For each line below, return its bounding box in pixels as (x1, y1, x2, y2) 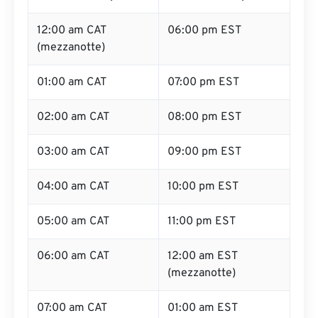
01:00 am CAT (37, 75, 106, 89)
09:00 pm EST (168, 145, 241, 159)
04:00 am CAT (37, 180, 109, 194)
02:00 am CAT (37, 110, 109, 124)
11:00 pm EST (168, 214, 236, 229)
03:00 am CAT (37, 145, 109, 159)
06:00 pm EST (168, 23, 241, 38)
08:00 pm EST (168, 110, 241, 124)
